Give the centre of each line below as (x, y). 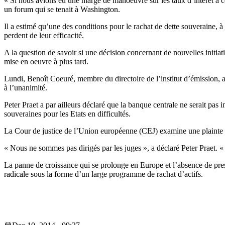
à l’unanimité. (26, 88)
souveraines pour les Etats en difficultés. (67, 114)
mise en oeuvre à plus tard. (46, 62)
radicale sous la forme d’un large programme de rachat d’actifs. (103, 174)
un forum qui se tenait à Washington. (62, 10)
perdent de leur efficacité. (44, 36)
